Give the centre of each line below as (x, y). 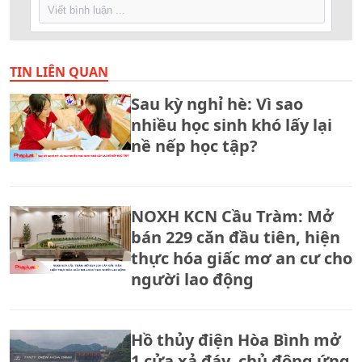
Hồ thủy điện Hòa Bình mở (236, 340)
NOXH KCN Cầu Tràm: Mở (232, 216)
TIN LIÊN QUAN (59, 72)
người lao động (192, 279)
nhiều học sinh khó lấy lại (232, 125)
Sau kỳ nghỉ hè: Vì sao (217, 104)
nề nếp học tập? (194, 146)
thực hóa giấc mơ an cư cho (242, 258)
